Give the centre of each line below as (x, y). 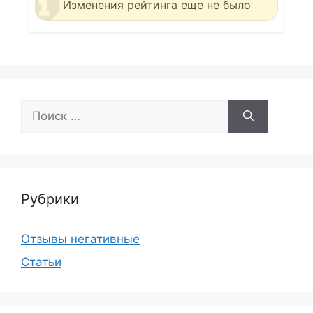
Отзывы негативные (80, 239)
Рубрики (50, 199)
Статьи (41, 262)
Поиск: (39, 107)
